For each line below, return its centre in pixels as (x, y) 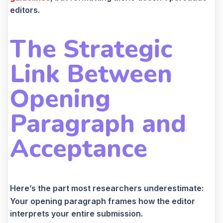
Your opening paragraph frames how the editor (103, 201)
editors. (25, 10)
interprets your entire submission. (76, 213)
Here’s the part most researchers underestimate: (107, 188)
